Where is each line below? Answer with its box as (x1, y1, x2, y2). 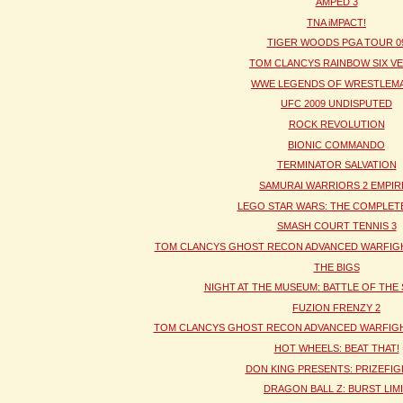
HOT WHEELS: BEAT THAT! (273, 343, 399, 354)
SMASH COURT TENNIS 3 (276, 220, 397, 232)
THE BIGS (313, 261, 360, 273)
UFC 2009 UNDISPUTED (281, 98, 392, 110)
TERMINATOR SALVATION (276, 159, 397, 171)
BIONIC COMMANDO (288, 139, 385, 150)
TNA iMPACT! (307, 16, 366, 28)
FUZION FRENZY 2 (292, 301, 381, 313)
